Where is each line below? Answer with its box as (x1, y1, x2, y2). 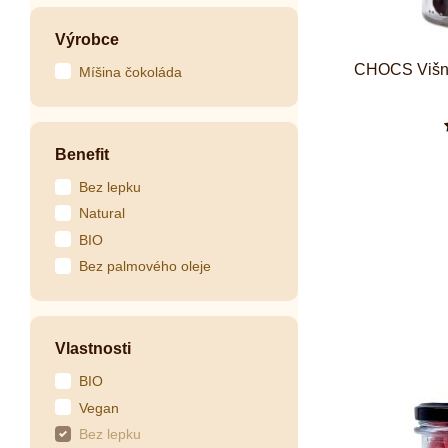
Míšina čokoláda (79, 63, 182, 80)
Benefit (55, 146, 109, 164)
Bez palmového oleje (79, 258, 211, 275)
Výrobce (55, 31, 119, 49)
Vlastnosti (55, 340, 131, 358)
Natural (79, 205, 125, 222)
